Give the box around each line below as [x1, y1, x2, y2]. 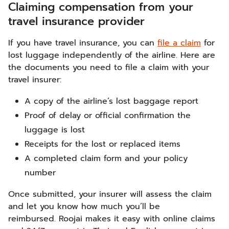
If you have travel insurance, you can [8, 37, 157, 49]
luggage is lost [25, 124, 85, 136]
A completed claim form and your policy [25, 152, 188, 165]
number [25, 167, 56, 179]
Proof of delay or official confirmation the [25, 109, 191, 122]
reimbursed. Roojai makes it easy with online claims [8, 213, 215, 225]
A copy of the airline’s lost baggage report [25, 95, 198, 107]
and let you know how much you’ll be [8, 200, 160, 213]
